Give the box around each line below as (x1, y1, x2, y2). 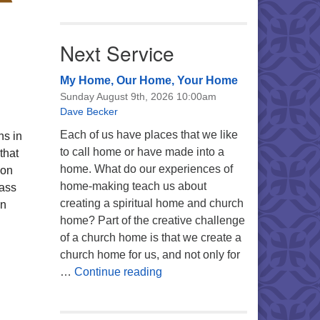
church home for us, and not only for (59, 249, 240, 261)
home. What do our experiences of (59, 163, 233, 175)
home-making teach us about (59, 180, 206, 192)
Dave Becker (59, 106, 118, 117)
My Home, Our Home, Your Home (59, 74, 238, 86)
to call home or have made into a (59, 146, 224, 158)
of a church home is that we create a (59, 231, 241, 244)
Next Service (59, 39, 174, 67)
